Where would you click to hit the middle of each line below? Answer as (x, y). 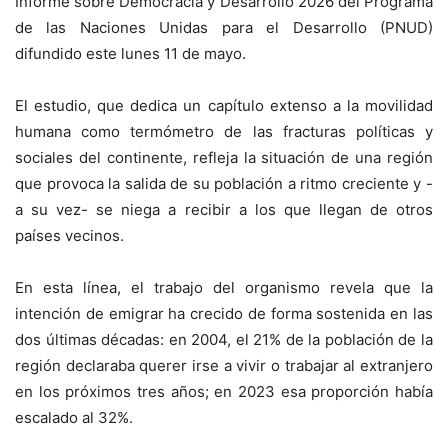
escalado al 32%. (74, 417)
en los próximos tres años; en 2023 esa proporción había (224, 391)
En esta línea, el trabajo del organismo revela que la (224, 287)
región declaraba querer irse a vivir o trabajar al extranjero (224, 365)
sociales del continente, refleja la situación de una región (224, 157)
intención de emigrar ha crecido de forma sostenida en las (224, 313)
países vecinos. (69, 235)
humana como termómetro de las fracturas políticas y (224, 131)
